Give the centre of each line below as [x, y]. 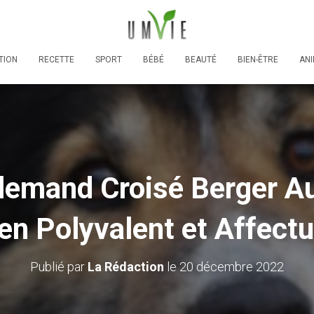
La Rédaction [126, 266]
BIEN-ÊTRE [258, 59]
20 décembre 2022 [232, 266]
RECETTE [56, 59]
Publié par [59, 266]
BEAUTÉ [201, 59]
